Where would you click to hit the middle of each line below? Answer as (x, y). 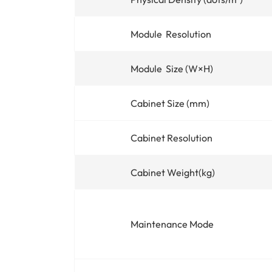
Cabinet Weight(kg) (173, 172)
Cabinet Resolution (172, 138)
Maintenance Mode (172, 224)
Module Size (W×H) (172, 68)
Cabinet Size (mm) (170, 103)
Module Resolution (171, 34)
